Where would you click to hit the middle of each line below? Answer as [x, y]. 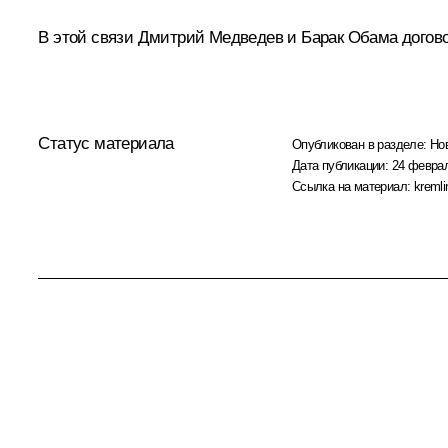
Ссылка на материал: [352, 186]
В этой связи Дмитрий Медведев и [170, 37]
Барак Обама [349, 37]
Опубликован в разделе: [361, 144]
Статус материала [106, 143]
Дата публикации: [341, 165]
